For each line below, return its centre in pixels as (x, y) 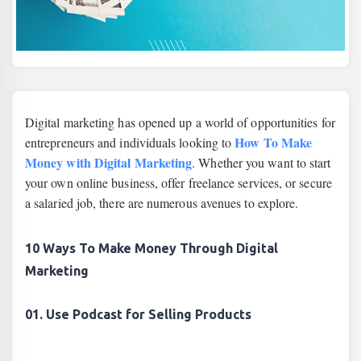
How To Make (274, 142)
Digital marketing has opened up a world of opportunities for (180, 122)
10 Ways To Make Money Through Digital (151, 248)
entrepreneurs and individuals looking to (130, 142)
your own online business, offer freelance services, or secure (178, 183)
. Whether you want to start (261, 162)
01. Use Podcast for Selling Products (138, 314)
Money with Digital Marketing (109, 162)
